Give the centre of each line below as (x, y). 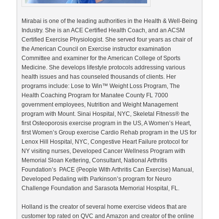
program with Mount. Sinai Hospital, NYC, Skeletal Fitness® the (105, 114)
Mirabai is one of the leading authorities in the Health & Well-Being (109, 21)
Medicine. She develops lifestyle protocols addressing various (103, 67)
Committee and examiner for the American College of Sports (101, 58)
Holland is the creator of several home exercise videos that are (104, 207)
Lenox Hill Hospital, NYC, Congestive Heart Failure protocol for (105, 142)
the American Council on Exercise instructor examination (96, 49)
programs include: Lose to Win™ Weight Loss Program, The (101, 86)
